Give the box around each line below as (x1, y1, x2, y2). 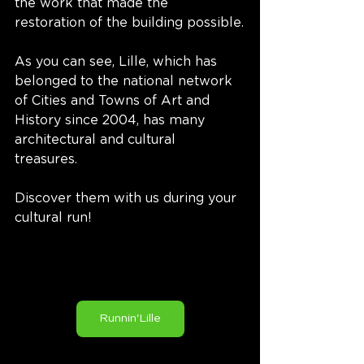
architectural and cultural (15, 132, 180, 146)
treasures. (15, 152, 81, 166)
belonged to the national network (15, 74, 236, 88)
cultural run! (15, 210, 92, 224)
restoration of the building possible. (15, 15, 244, 29)
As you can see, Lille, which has (15, 54, 221, 68)
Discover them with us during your (15, 191, 240, 205)
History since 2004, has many (15, 113, 209, 127)
